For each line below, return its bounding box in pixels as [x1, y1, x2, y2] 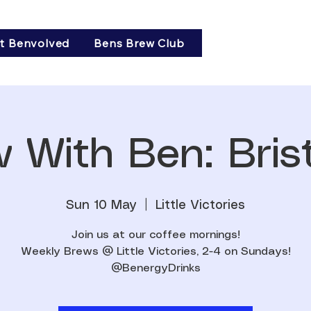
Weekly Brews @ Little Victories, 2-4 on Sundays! [20, 246, 291, 258]
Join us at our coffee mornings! [71, 230, 240, 241]
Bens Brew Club [94, 36, 185, 51]
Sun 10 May [66, 199, 137, 212]
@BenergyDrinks [110, 263, 201, 274]
